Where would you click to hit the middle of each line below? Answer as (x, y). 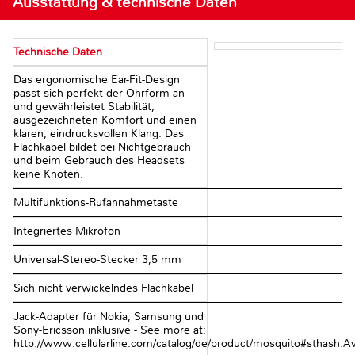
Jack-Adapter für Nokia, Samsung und (109, 317)
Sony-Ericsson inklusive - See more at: (110, 330)
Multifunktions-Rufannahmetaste (96, 203)
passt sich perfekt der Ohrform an (99, 94)
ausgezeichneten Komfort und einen (105, 120)
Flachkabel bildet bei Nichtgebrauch (102, 147)
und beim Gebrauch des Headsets (99, 161)
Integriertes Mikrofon (67, 231)
